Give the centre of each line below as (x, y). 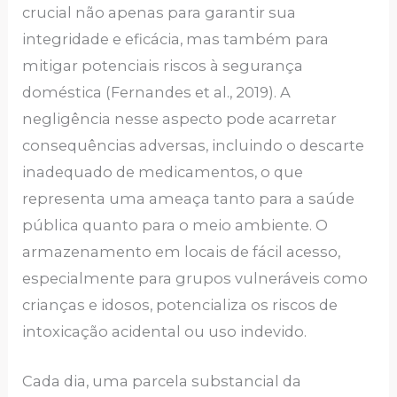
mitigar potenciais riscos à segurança (163, 66)
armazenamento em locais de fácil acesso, (182, 252)
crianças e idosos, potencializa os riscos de (180, 305)
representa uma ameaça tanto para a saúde (189, 199)
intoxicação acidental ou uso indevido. (165, 332)
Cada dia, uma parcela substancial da (162, 381)
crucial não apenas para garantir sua (160, 13)
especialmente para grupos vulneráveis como (195, 279)
